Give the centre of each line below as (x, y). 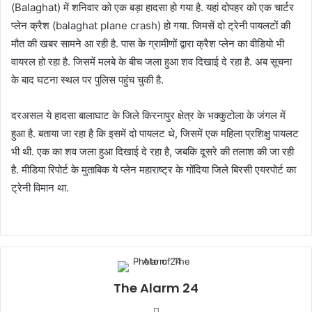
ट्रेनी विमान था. (40, 188)
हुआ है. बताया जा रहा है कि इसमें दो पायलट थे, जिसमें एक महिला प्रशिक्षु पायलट (155, 134)
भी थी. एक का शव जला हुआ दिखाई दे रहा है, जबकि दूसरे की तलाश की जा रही (153, 152)
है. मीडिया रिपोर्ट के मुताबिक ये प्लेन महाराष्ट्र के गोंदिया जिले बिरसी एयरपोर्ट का (154, 170)
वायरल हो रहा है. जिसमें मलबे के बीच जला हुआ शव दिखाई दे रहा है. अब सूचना (151, 62)
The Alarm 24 (156, 288)
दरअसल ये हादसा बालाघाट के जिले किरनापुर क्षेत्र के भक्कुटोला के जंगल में (148, 116)
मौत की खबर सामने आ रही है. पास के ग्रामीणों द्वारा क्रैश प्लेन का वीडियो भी (148, 44)
